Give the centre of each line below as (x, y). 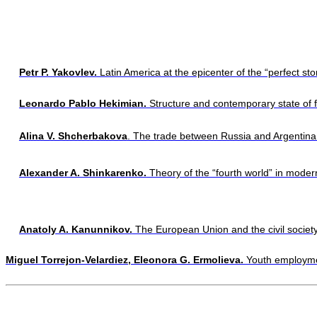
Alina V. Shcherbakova (73, 136)
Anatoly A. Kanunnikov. (75, 229)
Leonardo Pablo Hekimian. (82, 103)
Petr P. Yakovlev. (58, 72)
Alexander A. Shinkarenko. (82, 172)
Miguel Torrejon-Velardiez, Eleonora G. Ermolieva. (125, 259)
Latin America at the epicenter (166, 72)
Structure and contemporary (212, 103)
